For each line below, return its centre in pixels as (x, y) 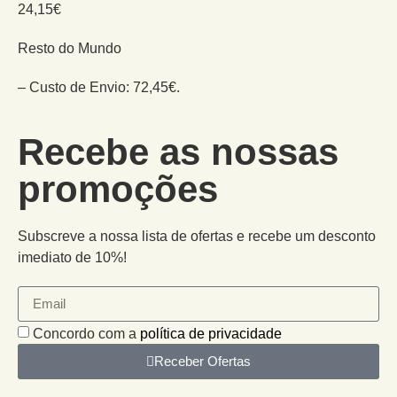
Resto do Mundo (70, 48)
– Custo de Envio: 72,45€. (99, 87)
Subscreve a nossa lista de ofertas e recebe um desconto (197, 236)
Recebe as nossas (178, 152)
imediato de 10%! (72, 257)
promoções (118, 189)
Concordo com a (86, 333)
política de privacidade (211, 333)
